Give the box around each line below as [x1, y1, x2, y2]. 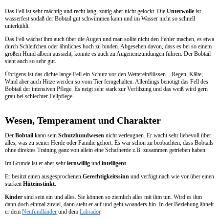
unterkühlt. [5, 22, 30, 30]
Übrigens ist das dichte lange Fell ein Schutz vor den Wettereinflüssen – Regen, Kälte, [5, 71, 203, 78]
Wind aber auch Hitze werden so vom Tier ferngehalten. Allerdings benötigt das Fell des [5, 78, 208, 86]
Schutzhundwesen [58, 132, 104, 139]
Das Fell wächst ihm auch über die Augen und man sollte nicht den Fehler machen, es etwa [5, 36, 214, 43]
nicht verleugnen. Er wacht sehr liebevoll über [104, 132, 211, 139]
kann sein [33, 132, 58, 139]
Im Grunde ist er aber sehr [5, 160, 67, 167]
